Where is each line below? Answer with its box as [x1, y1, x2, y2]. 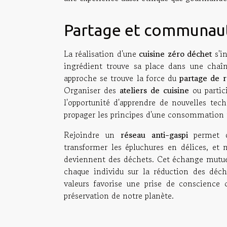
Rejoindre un [64, 128, 121, 141]
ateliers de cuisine [119, 84, 189, 96]
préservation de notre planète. [64, 189, 174, 202]
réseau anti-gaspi [120, 128, 188, 141]
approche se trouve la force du [64, 71, 180, 84]
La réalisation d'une [64, 47, 139, 60]
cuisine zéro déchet [139, 47, 212, 60]
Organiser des [64, 84, 120, 96]
